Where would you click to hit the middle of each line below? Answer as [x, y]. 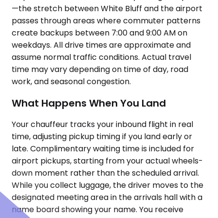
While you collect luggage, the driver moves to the [108, 185]
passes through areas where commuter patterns [106, 21]
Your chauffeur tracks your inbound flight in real [102, 125]
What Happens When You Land [89, 103]
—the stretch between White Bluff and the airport [107, 9]
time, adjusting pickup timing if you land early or [102, 137]
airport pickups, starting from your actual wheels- [107, 161]
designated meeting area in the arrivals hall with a [107, 198]
